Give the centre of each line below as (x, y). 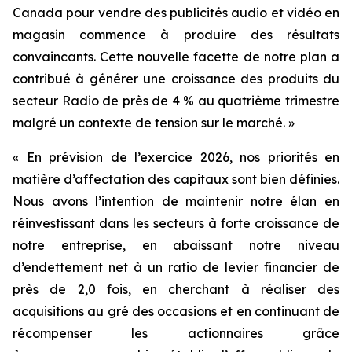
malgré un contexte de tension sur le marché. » (154, 122)
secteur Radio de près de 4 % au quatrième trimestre (176, 100)
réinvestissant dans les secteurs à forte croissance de (176, 223)
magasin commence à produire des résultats (176, 34)
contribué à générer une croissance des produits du (176, 78)
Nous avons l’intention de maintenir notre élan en (176, 201)
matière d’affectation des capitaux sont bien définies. (176, 179)
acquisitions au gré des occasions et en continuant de (176, 311)
